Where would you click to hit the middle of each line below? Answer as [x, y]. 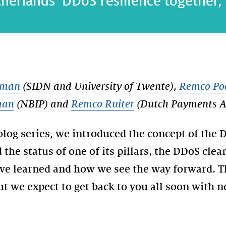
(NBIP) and [43, 104]
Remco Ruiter [103, 104]
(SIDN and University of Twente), [100, 87]
